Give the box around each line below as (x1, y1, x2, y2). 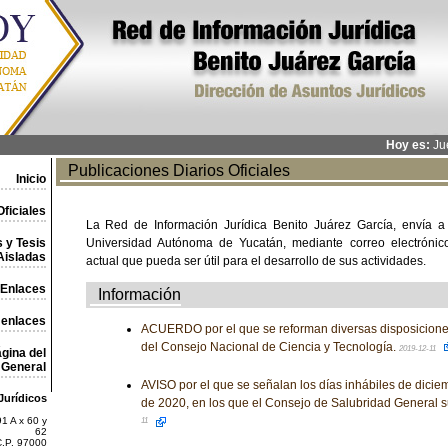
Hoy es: (385, 138, 430, 152)
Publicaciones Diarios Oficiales (59, 162, 290, 179)
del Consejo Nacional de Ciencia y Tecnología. (140, 340, 399, 354)
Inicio (15, 172, 46, 186)
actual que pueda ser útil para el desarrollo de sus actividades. (85, 254, 426, 268)
